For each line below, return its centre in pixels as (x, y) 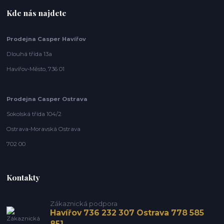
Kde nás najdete (37, 12)
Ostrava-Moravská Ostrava (44, 129)
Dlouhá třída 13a (29, 54)
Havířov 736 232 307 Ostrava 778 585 (127, 212)
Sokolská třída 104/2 (34, 114)
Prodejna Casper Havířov (46, 39)
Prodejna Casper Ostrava (47, 99)
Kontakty (23, 177)
